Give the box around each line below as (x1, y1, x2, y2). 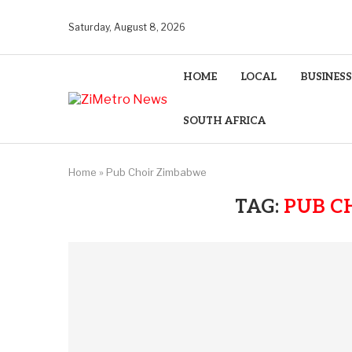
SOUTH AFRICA (183, 115, 266, 127)
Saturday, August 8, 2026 (68, 21, 185, 33)
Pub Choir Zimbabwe (106, 166, 207, 178)
